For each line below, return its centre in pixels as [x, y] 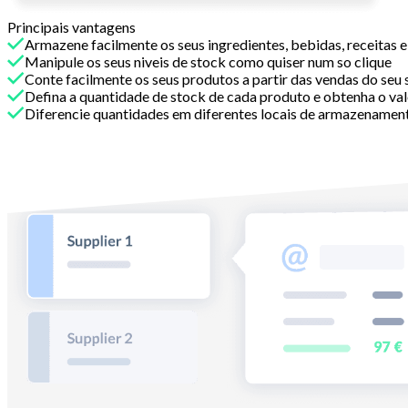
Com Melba [45, 131]
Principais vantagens [71, 27]
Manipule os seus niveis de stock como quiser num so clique [208, 62]
